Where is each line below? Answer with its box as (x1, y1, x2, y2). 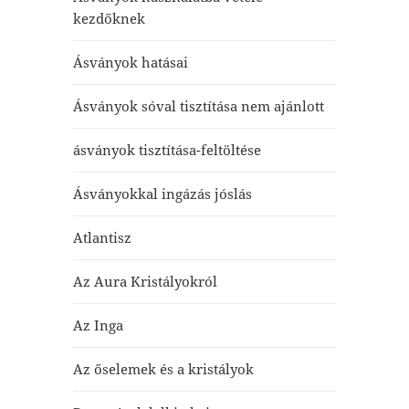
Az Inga (72, 316, 123, 334)
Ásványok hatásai (72, 53, 188, 71)
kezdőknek (72, 9, 145, 27)
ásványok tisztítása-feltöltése (72, 141, 261, 159)
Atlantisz (72, 228, 131, 246)
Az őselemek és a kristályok (72, 360, 254, 378)
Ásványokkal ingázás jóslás (72, 184, 252, 203)
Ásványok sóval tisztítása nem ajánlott (72, 97, 324, 115)
